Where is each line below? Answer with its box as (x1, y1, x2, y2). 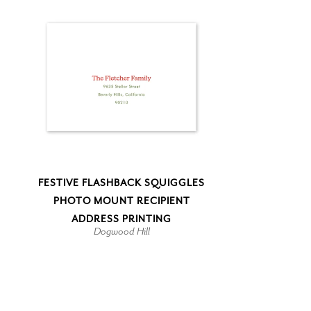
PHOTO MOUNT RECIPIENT (53, 194, 190, 208)
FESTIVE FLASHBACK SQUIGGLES (38, 176, 205, 190)
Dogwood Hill (93, 224, 150, 238)
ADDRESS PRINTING (72, 212, 171, 226)
